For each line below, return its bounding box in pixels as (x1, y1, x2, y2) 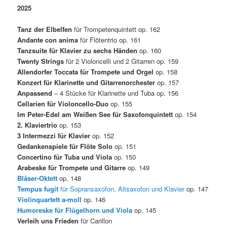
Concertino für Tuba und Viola (17, 152, 115, 162)
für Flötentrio (80, 34, 118, 45)
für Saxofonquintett (112, 109, 173, 119)
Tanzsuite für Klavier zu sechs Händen (17, 45, 140, 55)
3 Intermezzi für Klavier (17, 130, 91, 140)
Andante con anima (17, 34, 81, 45)
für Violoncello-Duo (47, 98, 109, 108)
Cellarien (17, 98, 46, 108)
